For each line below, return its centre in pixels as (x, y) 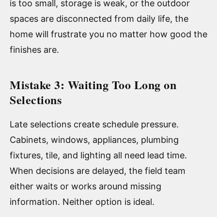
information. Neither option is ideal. (82, 201)
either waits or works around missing (85, 186)
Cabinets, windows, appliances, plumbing (94, 139)
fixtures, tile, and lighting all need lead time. (98, 155)
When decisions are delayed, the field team (98, 170)
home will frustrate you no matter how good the (108, 34)
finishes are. (34, 49)
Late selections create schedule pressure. (94, 124)
